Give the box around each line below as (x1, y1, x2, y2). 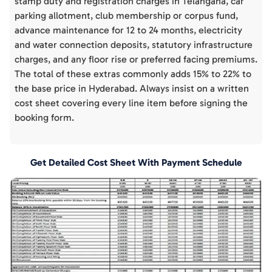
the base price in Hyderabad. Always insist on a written (15, 83, 249, 95)
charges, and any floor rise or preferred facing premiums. (15, 53, 257, 66)
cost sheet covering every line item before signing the (15, 97, 248, 109)
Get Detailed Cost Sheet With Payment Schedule (30, 157, 242, 169)
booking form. (15, 112, 74, 124)
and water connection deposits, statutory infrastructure (15, 39, 253, 51)
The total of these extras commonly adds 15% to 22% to (15, 68, 251, 80)
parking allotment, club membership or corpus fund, (15, 10, 238, 22)
